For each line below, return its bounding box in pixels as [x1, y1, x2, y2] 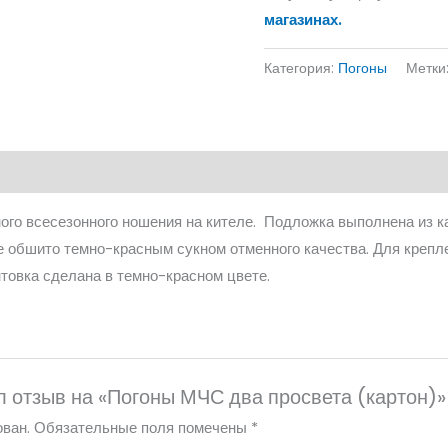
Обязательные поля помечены [34, 417, 252, 439]
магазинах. [264, 8, 342, 30]
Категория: [264, 58, 338, 78]
